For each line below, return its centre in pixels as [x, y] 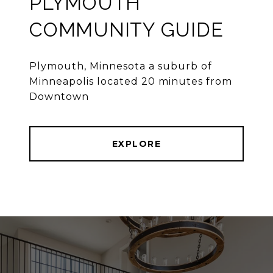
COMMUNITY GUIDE [126, 30]
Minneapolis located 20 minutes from [131, 82]
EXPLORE [136, 144]
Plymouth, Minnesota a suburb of [121, 66]
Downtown [59, 97]
